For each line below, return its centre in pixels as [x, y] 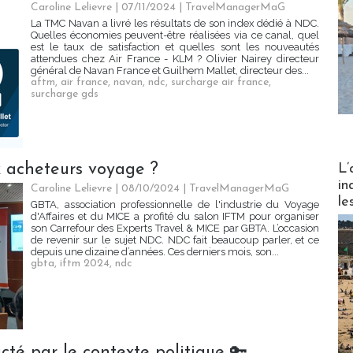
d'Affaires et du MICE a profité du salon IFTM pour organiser [175, 217]
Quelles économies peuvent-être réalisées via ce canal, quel [175, 35]
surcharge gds [65, 95]
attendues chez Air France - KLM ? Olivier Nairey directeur [175, 59]
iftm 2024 [85, 264]
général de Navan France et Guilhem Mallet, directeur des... [170, 71]
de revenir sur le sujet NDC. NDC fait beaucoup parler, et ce [175, 240]
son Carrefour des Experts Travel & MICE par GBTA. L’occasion [175, 229]
